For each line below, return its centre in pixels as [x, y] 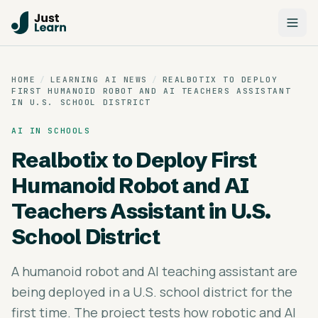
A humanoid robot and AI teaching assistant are [154, 271]
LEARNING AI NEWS [99, 79]
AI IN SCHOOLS [51, 131]
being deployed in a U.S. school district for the [152, 292]
